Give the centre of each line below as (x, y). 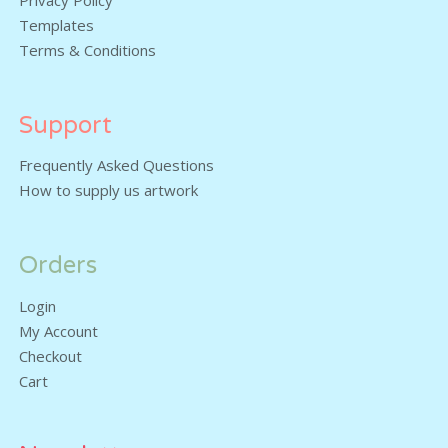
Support (66, 126)
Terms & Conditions (88, 50)
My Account (59, 330)
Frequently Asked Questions (117, 165)
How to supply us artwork (109, 190)
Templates (57, 25)
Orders (58, 266)
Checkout (51, 355)
